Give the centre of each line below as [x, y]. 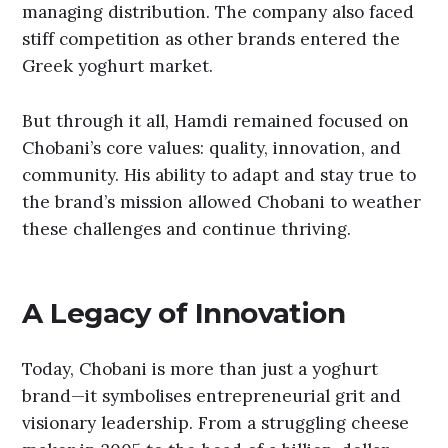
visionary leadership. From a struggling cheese [216, 423]
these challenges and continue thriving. [187, 228]
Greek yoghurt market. [118, 66]
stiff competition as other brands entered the [211, 39]
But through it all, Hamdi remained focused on [216, 120]
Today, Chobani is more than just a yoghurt [200, 369]
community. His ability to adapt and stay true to [219, 174]
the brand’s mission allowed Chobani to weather [222, 201]
